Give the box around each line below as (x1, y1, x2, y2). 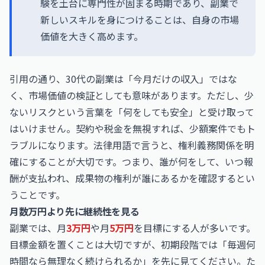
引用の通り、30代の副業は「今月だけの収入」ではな (9, 72, 237, 86)
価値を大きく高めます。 (40, 29, 143, 43)
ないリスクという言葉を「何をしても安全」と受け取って (9, 105, 254, 119)
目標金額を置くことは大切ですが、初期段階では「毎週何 (9, 237, 256, 251)
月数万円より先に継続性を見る (9, 204, 140, 218)
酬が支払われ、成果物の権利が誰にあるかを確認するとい (9, 171, 255, 185)
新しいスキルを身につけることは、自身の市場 (40, 12, 239, 27)
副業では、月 (9, 221, 66, 235)
